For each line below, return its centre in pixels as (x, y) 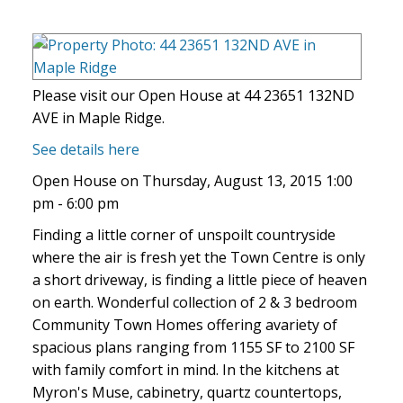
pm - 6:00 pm (75, 204)
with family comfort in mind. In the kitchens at (185, 370)
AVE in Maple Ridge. (98, 118)
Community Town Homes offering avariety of (184, 325)
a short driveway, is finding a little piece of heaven (199, 280)
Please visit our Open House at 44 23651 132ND (193, 96)
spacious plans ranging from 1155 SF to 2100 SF (193, 348)
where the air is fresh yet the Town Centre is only (198, 258)
